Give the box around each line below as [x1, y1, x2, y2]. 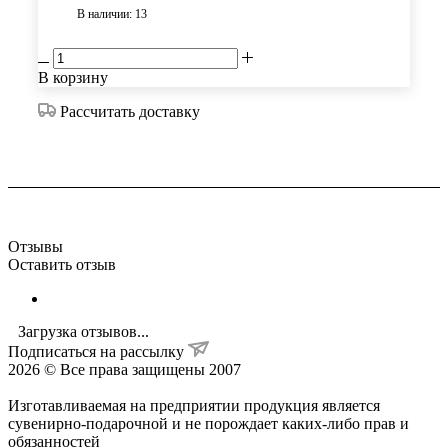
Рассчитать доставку [60, 103, 200, 121]
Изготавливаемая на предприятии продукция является [8, 397, 380, 415]
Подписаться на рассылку [8, 343, 188, 361]
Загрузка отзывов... [18, 323, 149, 341]
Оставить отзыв [8, 256, 116, 274]
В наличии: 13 [77, 7, 147, 22]
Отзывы [8, 238, 63, 256]
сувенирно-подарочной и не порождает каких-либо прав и [8, 415, 409, 433]
